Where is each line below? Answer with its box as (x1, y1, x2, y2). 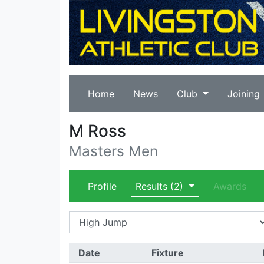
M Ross (69, 121, 126, 141)
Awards (213, 180, 246, 192)
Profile (88, 180, 117, 192)
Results (136, 180, 167, 192)
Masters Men (69, 142, 158, 160)
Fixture (151, 247, 184, 259)
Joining (227, 88, 260, 100)
